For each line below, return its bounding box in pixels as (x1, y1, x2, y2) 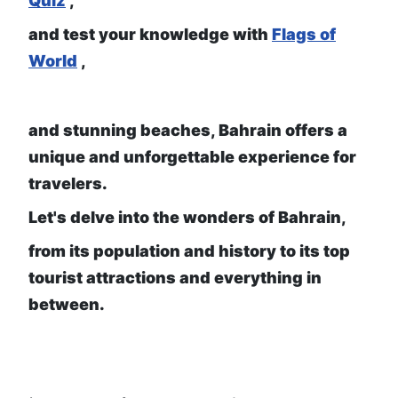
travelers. (28, 174, 107, 194)
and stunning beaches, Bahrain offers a (28, 121, 347, 140)
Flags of (272, 25, 336, 44)
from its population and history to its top (28, 242, 350, 261)
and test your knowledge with (28, 25, 272, 44)
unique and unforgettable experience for (28, 147, 356, 167)
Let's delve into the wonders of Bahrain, (28, 208, 346, 227)
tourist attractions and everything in (28, 268, 322, 288)
